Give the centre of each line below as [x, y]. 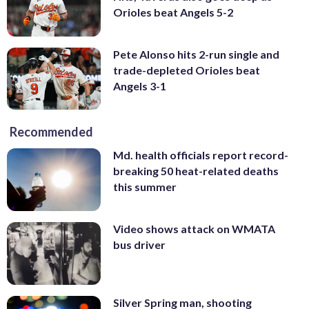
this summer [145, 187]
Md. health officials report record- [201, 155]
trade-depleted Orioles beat [187, 70]
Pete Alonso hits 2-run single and [196, 54]
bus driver [139, 245]
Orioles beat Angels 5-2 [173, 12]
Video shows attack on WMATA [194, 229]
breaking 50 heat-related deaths [196, 171]
